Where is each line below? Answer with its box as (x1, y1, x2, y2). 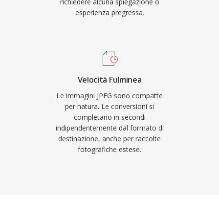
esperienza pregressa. (75, 8, 144, 17)
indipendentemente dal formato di (55, 123, 164, 132)
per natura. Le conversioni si (65, 102, 154, 111)
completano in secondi (73, 112, 146, 122)
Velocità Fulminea (77, 74, 142, 85)
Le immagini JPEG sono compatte (56, 91, 163, 100)
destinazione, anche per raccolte (58, 134, 161, 143)
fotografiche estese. (78, 145, 141, 154)
